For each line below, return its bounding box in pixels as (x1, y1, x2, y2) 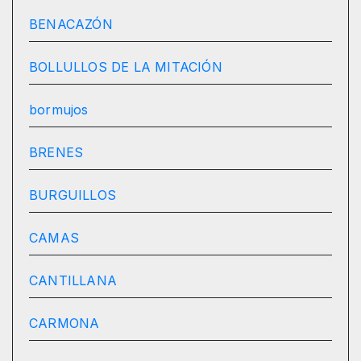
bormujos (29, 102, 89, 118)
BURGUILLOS (29, 187, 116, 204)
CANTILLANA (29, 272, 117, 289)
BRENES (29, 144, 84, 161)
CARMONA (29, 315, 100, 332)
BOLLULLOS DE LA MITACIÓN (29, 59, 222, 76)
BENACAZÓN (29, 16, 113, 33)
